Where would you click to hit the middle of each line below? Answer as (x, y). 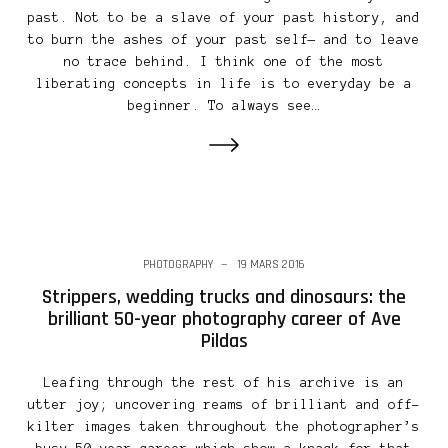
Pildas (224, 340)
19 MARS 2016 (271, 264)
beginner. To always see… (224, 105)
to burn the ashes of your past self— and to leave (224, 39)
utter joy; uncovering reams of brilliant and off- (224, 404)
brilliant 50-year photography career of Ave (224, 318)
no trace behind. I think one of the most (224, 61)
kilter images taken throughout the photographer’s (224, 426)
